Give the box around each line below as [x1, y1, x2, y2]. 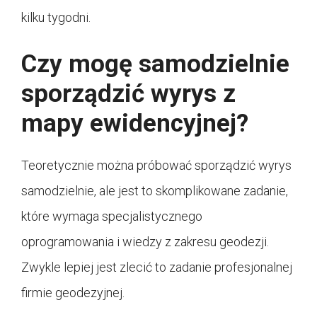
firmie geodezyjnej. [21, 284, 125, 300]
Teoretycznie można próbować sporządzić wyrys [21, 157, 292, 173]
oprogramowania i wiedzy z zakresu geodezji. [21, 234, 269, 249]
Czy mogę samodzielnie [21, 49, 289, 79]
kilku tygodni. [21, 9, 91, 25]
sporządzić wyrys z [21, 79, 236, 108]
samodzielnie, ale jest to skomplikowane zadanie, [21, 183, 288, 198]
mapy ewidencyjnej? [21, 108, 248, 138]
